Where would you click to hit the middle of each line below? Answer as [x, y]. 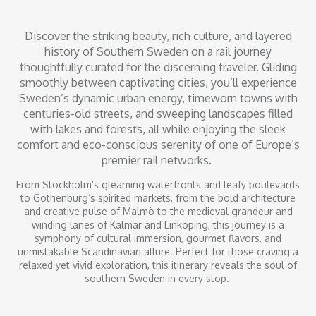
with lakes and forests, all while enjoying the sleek [158, 129]
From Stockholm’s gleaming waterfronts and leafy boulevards [158, 185]
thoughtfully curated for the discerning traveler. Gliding [158, 67]
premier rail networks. [157, 160]
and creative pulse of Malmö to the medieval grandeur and [158, 212]
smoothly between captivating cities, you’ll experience [158, 83]
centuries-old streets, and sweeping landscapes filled [158, 114]
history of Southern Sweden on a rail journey [158, 52]
